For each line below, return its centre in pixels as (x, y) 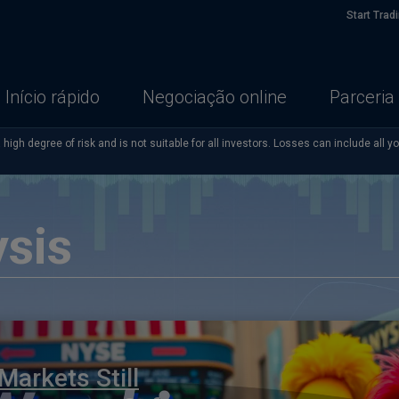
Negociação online (215, 97)
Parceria (362, 97)
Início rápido (53, 97)
